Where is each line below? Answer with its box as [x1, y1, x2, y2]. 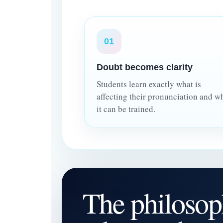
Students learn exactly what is [97, 78, 201, 90]
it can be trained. [97, 103, 155, 114]
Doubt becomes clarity [97, 62, 193, 72]
